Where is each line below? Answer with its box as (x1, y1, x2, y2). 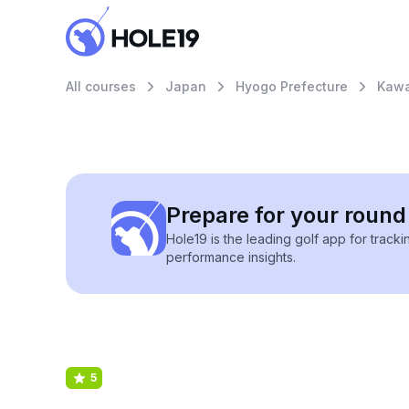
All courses (66, 79, 136, 94)
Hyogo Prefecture (236, 79, 348, 94)
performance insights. (166, 249, 296, 265)
